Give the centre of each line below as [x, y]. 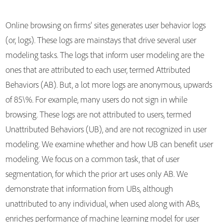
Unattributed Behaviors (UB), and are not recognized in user [106, 129]
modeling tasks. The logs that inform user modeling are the [105, 55]
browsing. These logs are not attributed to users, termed [98, 114]
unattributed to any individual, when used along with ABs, [102, 203]
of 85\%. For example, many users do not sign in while [96, 99]
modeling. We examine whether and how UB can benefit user [109, 144]
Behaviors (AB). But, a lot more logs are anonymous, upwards [109, 84]
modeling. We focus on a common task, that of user [92, 159]
